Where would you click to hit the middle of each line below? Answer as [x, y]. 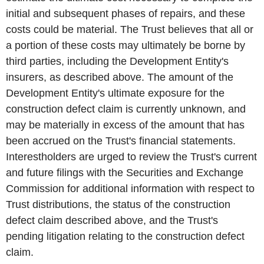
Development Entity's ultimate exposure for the [115, 93]
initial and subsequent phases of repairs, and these [126, 13]
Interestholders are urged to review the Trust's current [131, 156]
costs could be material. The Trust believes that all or [130, 29]
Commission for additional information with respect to [130, 188]
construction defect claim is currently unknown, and [126, 109]
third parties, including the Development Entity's [117, 61]
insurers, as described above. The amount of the [120, 77]
